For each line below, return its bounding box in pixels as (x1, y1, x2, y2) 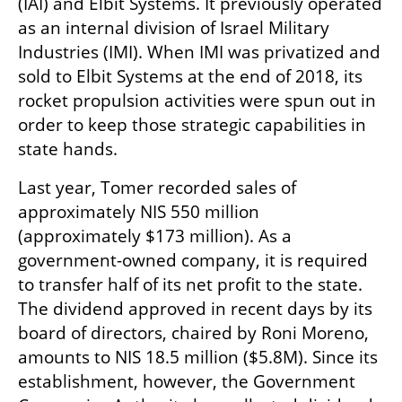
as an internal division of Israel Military (18, 16, 329, 40)
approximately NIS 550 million (18, 200, 259, 224)
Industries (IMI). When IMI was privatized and (18, 40, 380, 65)
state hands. (18, 137, 118, 162)
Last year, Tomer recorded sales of (18, 176, 296, 200)
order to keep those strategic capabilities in (18, 113, 366, 137)
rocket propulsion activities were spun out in (18, 89, 376, 113)
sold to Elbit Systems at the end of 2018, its (18, 65, 363, 89)
